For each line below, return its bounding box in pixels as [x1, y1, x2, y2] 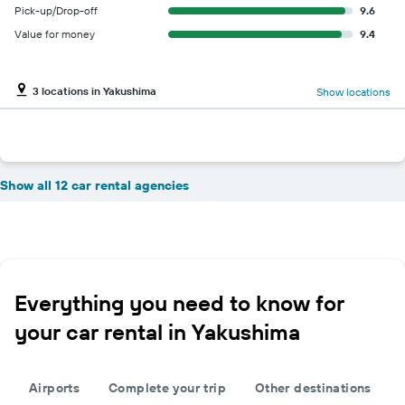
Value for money [14, 27, 95, 41]
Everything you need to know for [14, 289, 344, 316]
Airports [29, 380, 80, 396]
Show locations [316, 84, 391, 99]
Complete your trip [108, 380, 226, 396]
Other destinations [254, 380, 372, 396]
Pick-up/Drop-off [14, 4, 98, 17]
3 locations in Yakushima [33, 83, 156, 98]
